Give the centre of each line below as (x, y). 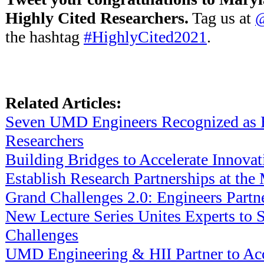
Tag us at (222, 18)
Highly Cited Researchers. (97, 18)
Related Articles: (63, 103)
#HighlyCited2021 (145, 37)
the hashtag (44, 37)
